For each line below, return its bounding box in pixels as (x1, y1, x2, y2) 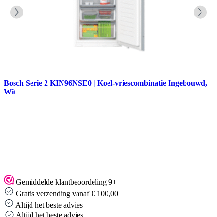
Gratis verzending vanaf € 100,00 (16, 189, 118, 198)
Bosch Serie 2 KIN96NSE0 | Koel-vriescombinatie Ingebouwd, (4, 79, 207, 88)
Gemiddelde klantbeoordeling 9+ (16, 177, 117, 186)
